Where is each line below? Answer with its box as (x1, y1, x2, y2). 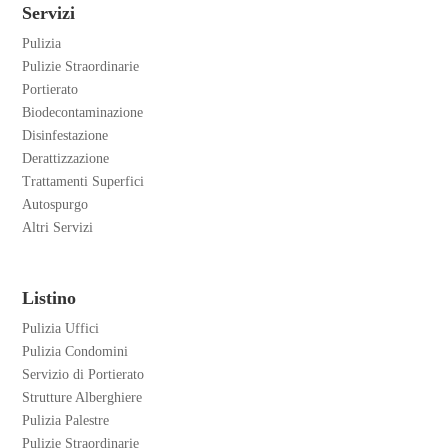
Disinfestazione (22, 128, 109, 144)
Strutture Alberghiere (22, 390, 143, 406)
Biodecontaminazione (22, 105, 144, 121)
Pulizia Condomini (22, 344, 129, 360)
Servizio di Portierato (22, 367, 145, 383)
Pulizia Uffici (22, 321, 100, 337)
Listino (22, 288, 77, 309)
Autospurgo (22, 197, 89, 213)
